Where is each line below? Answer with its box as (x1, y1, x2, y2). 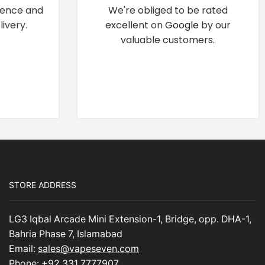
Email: (9, 243, 38, 255)
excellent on (105, 18, 165, 33)
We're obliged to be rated (108, 4, 228, 18)
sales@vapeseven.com (38, 243, 139, 255)
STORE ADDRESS (9, 179, 76, 190)
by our (198, 18, 231, 33)
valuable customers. (121, 33, 215, 47)
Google (164, 18, 199, 33)
